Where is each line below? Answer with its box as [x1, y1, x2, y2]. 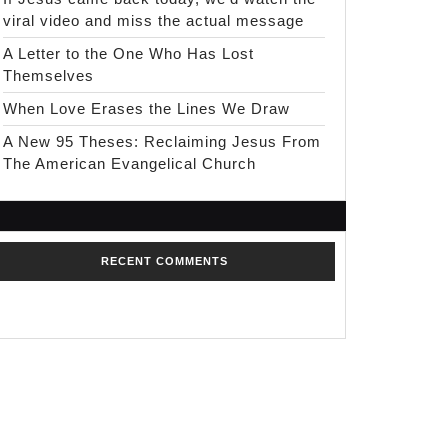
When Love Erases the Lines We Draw [3, 100, 290, 117]
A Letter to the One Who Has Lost [3, 45, 254, 62]
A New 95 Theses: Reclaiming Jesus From [3, 133, 321, 150]
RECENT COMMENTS [100, 255, 228, 267]
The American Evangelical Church [3, 155, 256, 172]
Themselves [3, 67, 94, 84]
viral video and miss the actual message [3, 12, 304, 29]
